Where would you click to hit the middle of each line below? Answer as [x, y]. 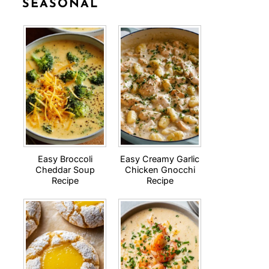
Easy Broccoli [65, 159]
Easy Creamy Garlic [160, 159]
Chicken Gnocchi [160, 170]
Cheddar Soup [65, 170]
